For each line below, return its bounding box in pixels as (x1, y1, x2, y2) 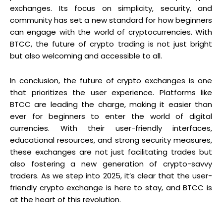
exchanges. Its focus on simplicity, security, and (10, 2, 212, 13)
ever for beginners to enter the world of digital (10, 111, 212, 121)
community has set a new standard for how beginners (10, 14, 212, 25)
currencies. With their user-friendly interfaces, (10, 122, 212, 133)
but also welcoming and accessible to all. (10, 50, 162, 61)
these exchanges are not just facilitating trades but (10, 146, 212, 157)
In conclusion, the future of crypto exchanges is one (10, 75, 212, 86)
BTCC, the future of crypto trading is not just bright (10, 38, 212, 49)
